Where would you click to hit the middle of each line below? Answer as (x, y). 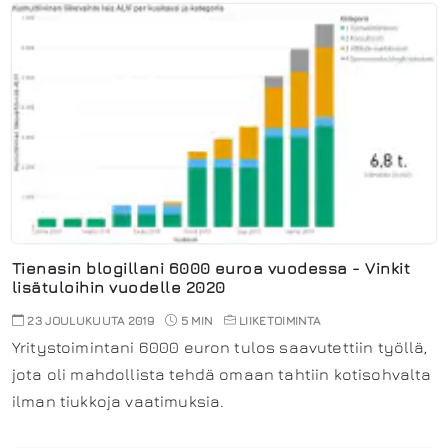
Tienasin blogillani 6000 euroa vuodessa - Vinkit (211, 267)
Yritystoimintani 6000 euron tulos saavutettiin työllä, (220, 346)
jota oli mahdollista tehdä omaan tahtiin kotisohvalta (222, 373)
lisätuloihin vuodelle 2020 (119, 286)
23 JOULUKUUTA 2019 (89, 320)
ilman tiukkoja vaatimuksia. (118, 400)
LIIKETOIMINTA (280, 320)
